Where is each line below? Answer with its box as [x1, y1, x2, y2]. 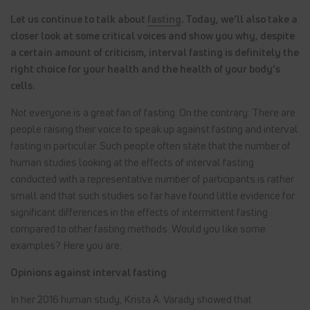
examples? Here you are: [10, 238, 122, 253]
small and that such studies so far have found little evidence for [10, 188, 295, 203]
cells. [10, 78, 35, 93]
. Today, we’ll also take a [181, 12, 298, 26]
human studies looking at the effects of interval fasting [10, 155, 254, 170]
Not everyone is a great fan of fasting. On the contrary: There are [10, 105, 295, 120]
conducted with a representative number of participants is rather [10, 172, 294, 186]
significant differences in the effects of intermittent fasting [10, 205, 268, 219]
